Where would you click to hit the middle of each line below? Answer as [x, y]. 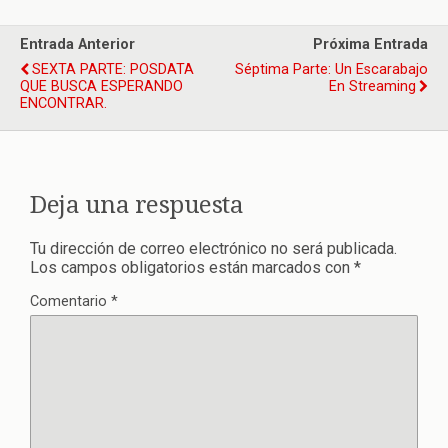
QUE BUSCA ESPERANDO [101, 87]
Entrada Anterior [77, 45]
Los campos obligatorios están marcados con [192, 268]
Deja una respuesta [137, 205]
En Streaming [372, 87]
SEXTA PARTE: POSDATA [113, 70]
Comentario [70, 302]
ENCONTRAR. [63, 104]
